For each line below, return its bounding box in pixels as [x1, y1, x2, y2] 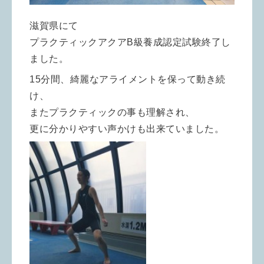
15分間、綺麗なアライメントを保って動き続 [29, 74, 226, 84]
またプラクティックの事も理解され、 [29, 107, 195, 117]
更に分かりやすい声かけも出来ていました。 [29, 123, 224, 134]
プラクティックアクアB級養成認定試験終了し [29, 37, 231, 47]
